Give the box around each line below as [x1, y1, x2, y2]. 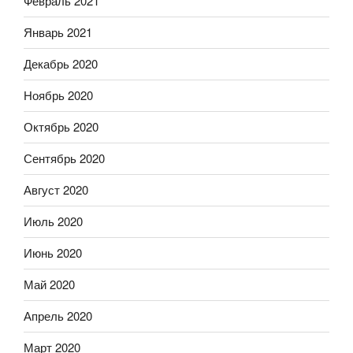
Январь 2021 [24, 24, 92, 41]
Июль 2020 [24, 213, 83, 230]
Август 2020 [24, 181, 88, 199]
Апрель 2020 [24, 307, 92, 325]
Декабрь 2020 [24, 55, 98, 72]
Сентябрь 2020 [24, 150, 105, 167]
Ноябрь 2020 [24, 87, 93, 104]
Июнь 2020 [24, 244, 82, 262]
